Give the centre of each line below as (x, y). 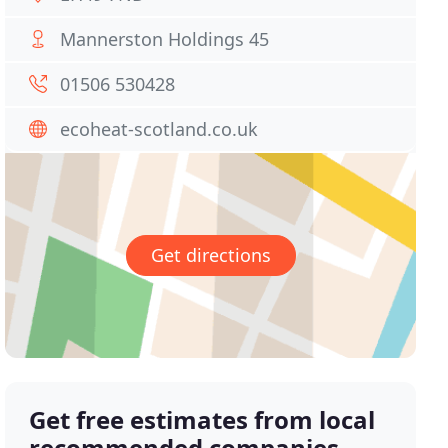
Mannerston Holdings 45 (165, 39)
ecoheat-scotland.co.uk (159, 129)
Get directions (210, 255)
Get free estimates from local (202, 420)
